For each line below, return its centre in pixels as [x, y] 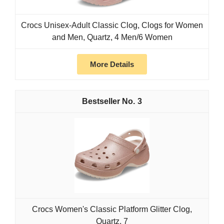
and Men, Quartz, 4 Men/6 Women [112, 37]
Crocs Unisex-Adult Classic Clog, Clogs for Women [112, 25]
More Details [112, 64]
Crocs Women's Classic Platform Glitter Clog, [112, 209]
